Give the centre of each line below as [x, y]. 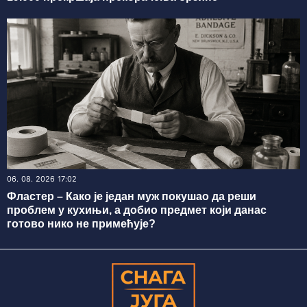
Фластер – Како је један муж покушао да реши [132, 197]
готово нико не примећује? [81, 224]
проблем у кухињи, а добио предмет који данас [137, 210]
